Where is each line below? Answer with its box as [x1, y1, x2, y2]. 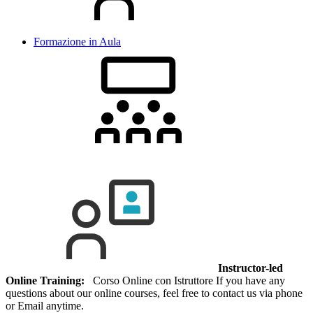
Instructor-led [218, 262, 283, 275]
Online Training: [6, 275, 85, 287]
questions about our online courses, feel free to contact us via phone [6, 287, 303, 300]
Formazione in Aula [34, 36, 121, 48]
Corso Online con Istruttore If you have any [85, 275, 285, 287]
